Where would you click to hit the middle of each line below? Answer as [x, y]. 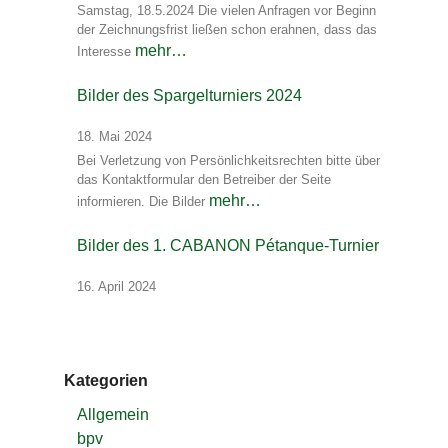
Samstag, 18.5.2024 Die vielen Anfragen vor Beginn [226, 11]
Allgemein [113, 415]
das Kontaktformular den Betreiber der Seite [204, 180]
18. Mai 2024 [114, 137]
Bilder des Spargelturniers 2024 [189, 96]
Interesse [106, 52]
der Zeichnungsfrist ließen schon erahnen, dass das [227, 30]
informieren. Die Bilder [143, 202]
